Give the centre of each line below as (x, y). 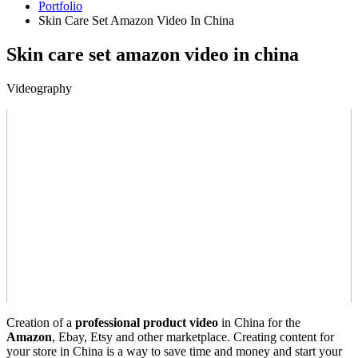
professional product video (147, 322)
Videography (39, 88)
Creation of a (41, 322)
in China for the (259, 322)
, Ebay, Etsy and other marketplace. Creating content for (193, 336)
